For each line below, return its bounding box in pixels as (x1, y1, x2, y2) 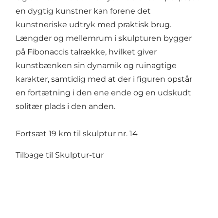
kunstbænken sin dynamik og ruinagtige (16, 60, 177, 70)
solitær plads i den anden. (16, 101, 115, 111)
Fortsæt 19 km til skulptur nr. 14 (16, 128, 138, 138)
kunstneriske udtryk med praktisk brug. (16, 19, 171, 29)
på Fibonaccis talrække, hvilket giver (16, 47, 157, 56)
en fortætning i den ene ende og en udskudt (16, 88, 191, 97)
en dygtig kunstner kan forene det (16, 6, 151, 16)
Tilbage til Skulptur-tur (16, 150, 104, 160)
